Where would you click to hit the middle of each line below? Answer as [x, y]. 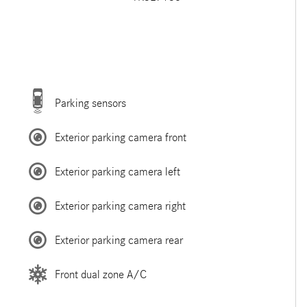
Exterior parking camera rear [119, 240]
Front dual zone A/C [100, 274]
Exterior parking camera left [117, 171]
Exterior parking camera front [120, 137]
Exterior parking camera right [120, 206]
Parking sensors [90, 103]
